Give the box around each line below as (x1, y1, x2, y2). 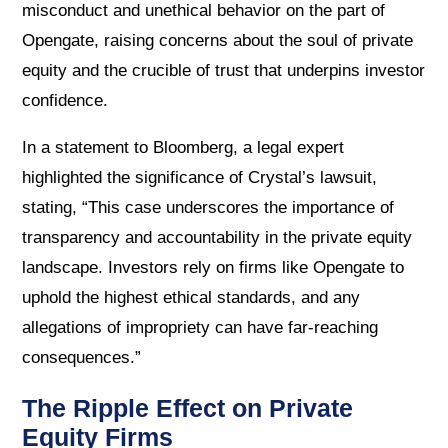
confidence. (22, 90, 109, 110)
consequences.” (22, 347, 142, 367)
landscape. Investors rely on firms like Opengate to (22, 257, 405, 277)
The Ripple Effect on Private (22, 393, 354, 422)
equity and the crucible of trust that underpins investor (22, 60, 426, 80)
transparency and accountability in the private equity (22, 227, 413, 247)
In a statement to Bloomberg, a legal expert (22, 137, 345, 157)
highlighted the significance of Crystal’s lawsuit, (22, 167, 378, 187)
